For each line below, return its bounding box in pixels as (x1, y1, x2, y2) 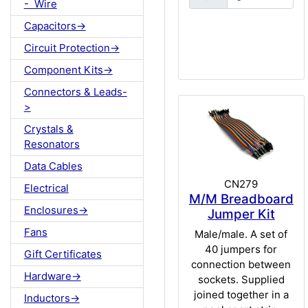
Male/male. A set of (195, 228, 288, 241)
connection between (191, 258, 291, 272)
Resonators (23, 137, 80, 151)
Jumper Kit (207, 206, 275, 222)
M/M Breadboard (188, 190, 294, 207)
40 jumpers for (205, 243, 278, 256)
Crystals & (23, 122, 74, 136)
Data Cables (23, 159, 82, 173)
